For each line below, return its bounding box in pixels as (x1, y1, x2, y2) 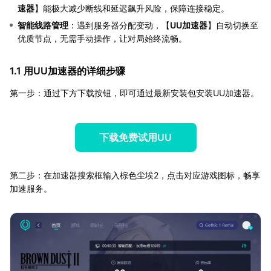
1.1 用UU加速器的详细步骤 (10, 64, 125, 77)
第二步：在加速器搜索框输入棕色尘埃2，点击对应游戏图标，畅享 (10, 169, 260, 180)
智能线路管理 (18, 19, 68, 30)
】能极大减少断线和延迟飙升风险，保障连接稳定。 (34, 2, 229, 13)
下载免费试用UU (99, 131, 172, 143)
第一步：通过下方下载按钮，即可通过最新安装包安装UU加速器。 (10, 87, 259, 98)
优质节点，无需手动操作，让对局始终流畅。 (18, 33, 187, 44)
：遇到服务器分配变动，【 (68, 19, 170, 30)
